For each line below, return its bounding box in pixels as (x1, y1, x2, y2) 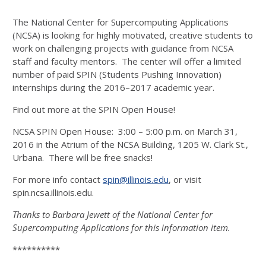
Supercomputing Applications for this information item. (12, 221, 230, 233)
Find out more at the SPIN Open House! (12, 103, 175, 115)
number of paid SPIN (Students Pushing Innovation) (12, 68, 221, 80)
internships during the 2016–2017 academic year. (12, 81, 217, 93)
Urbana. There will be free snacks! (12, 151, 153, 163)
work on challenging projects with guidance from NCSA (12, 42, 233, 54)
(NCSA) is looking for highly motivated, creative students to (12, 29, 253, 41)
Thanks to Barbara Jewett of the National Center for (12, 208, 213, 220)
